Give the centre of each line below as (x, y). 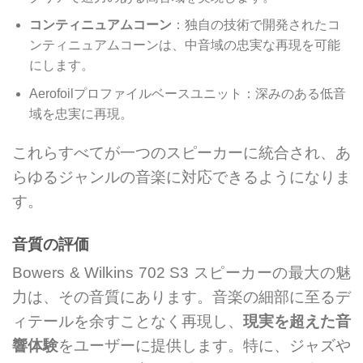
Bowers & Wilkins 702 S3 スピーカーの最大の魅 (181, 273)
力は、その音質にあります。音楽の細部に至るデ (181, 297)
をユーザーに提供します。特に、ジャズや (205, 346)
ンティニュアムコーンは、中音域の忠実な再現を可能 (184, 45)
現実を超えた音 (297, 322)
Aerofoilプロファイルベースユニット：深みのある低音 (187, 94)
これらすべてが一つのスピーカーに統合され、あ (181, 152)
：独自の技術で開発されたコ (256, 25)
